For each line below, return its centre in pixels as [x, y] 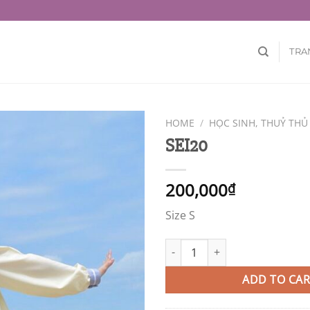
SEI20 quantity [198, 246]
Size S [180, 215]
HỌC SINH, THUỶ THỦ [259, 123]
